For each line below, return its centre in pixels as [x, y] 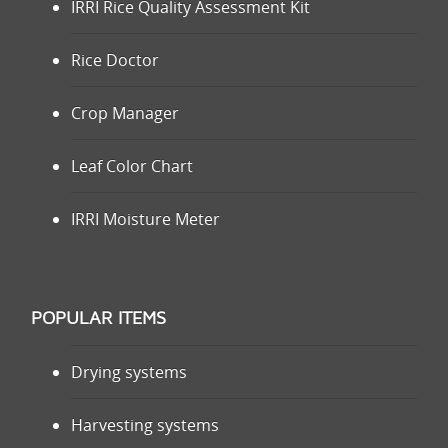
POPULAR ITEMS [98, 318]
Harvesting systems [145, 425]
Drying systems [129, 372]
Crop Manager [125, 113]
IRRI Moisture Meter [145, 219]
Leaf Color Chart [132, 166]
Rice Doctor [115, 60]
